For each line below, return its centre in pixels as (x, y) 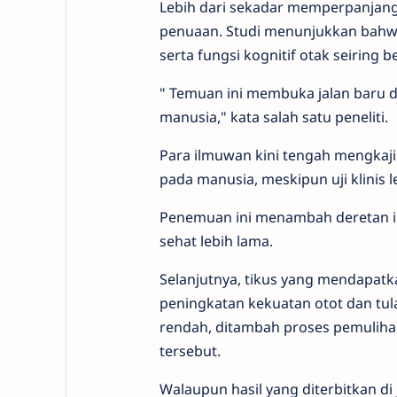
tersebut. (190, 358)
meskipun (296, 186)
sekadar (258, 14)
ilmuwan (224, 162)
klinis (370, 186)
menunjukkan (312, 38)
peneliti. (361, 124)
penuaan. (192, 38)
